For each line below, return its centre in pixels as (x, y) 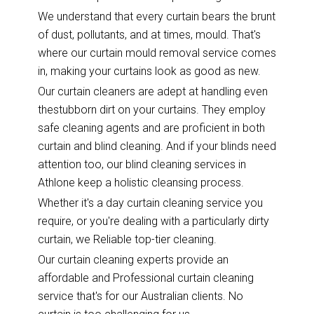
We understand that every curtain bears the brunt (156, 16)
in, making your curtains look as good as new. (149, 71)
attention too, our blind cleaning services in (142, 164)
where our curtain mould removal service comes (157, 53)
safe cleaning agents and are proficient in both (151, 128)
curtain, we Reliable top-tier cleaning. (127, 239)
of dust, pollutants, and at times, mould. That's (149, 34)
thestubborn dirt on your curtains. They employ (151, 109)
